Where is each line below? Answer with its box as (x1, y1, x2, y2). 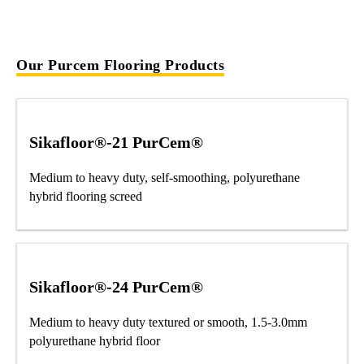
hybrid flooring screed (29, 189, 142, 204)
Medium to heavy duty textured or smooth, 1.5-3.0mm (29, 315, 307, 330)
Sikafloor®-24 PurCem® (29, 278, 203, 297)
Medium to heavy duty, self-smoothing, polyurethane (29, 171, 300, 185)
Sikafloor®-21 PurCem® (29, 133, 203, 152)
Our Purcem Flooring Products (16, 57, 224, 74)
